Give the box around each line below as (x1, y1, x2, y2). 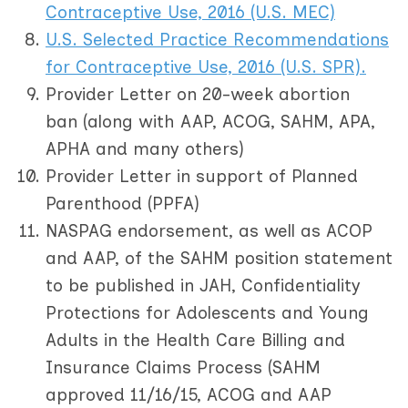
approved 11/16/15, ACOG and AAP (46, 383, 331, 405)
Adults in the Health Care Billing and (46, 329, 345, 351)
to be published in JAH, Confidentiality (46, 274, 361, 296)
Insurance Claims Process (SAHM (46, 356, 321, 378)
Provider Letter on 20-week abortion (46, 83, 350, 105)
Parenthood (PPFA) (46, 192, 199, 214)
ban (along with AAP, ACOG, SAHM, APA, (46, 110, 375, 132)
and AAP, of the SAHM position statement (46, 247, 393, 269)
